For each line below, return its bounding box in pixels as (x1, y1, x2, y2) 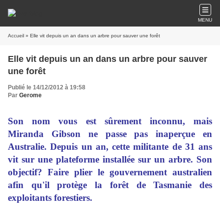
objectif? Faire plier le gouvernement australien (8, 167, 212, 177)
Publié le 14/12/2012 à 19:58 (8, 84, 85, 91)
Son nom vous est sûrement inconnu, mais (8, 116, 212, 126)
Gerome (19, 92, 42, 99)
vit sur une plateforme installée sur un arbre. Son (8, 154, 212, 165)
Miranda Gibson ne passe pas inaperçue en (8, 129, 212, 139)
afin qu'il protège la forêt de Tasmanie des (8, 180, 212, 190)
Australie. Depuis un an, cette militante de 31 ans (8, 141, 212, 152)
